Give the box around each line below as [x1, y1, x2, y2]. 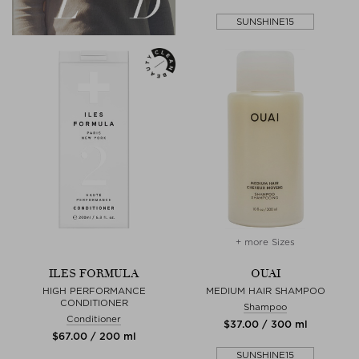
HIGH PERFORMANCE [42, 284, 146, 296]
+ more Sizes [236, 236, 295, 248]
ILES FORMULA [49, 266, 139, 280]
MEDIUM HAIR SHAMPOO [205, 284, 325, 296]
